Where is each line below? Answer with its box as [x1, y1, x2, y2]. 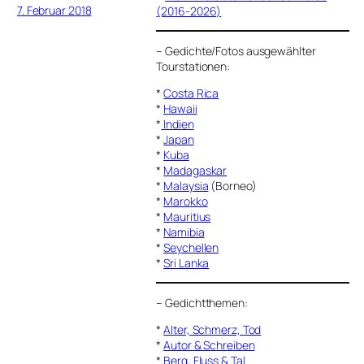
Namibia [163, 223, 205, 240]
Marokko [163, 193, 208, 209]
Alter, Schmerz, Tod [163, 321, 262, 337]
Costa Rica [163, 84, 219, 101]
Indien [161, 115, 194, 132]
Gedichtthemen [165, 294, 245, 310]
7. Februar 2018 [16, 2, 92, 18]
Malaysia [163, 177, 209, 193]
